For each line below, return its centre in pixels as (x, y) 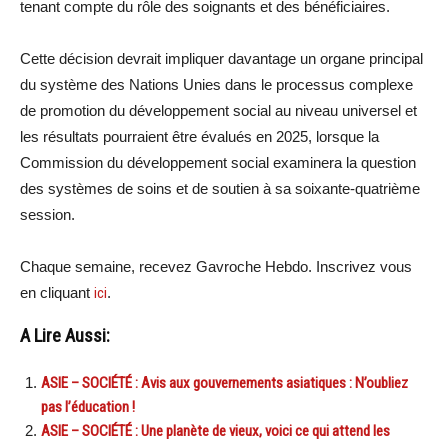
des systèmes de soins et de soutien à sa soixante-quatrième (220, 189)
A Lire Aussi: (65, 336)
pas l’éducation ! (88, 407)
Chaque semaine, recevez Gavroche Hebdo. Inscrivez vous (216, 267)
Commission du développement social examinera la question (218, 163)
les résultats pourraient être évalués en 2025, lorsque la (199, 137)
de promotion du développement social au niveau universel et (218, 111)
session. (47, 215)
